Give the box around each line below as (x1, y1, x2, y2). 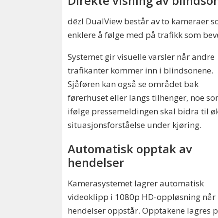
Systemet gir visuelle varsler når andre (68, 51, 215, 62)
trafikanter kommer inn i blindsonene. (68, 64, 214, 76)
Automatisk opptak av (68, 141, 193, 157)
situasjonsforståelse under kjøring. (68, 119, 202, 130)
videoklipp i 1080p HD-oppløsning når (68, 191, 216, 202)
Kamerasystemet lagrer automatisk (68, 177, 204, 189)
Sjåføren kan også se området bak (68, 78, 199, 90)
